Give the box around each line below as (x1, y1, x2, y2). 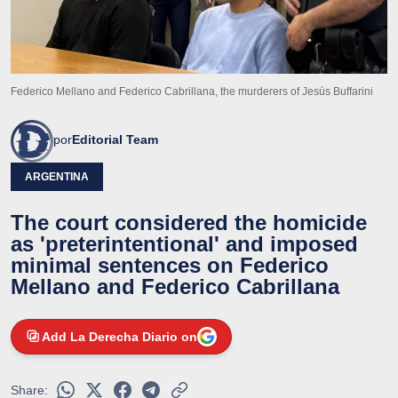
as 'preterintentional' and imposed (11, 231, 358, 256)
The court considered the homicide (11, 210, 367, 235)
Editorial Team (72, 131, 158, 147)
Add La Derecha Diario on (42, 329, 197, 344)
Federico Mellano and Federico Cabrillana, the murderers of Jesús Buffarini (11, 84, 373, 98)
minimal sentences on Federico (11, 252, 329, 277)
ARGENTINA (25, 170, 89, 183)
